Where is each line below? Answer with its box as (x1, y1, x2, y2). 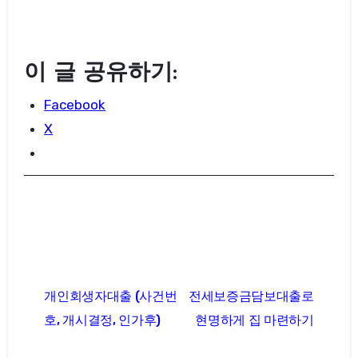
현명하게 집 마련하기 (195, 312, 314, 328)
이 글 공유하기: (23, 62, 177, 85)
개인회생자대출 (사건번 (44, 288, 177, 304)
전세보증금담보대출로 (189, 288, 314, 304)
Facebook (44, 97, 106, 113)
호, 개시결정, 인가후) (44, 312, 161, 328)
